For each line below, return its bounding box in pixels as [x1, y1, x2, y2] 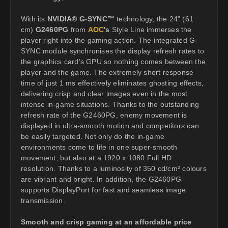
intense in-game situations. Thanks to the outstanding [21, 100, 199, 108]
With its [21, 14, 47, 23]
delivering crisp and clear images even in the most [21, 89, 188, 98]
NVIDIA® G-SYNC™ [47, 14, 115, 23]
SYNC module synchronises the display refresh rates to [21, 46, 205, 55]
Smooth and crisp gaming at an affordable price [21, 217, 192, 226]
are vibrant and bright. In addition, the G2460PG [21, 175, 182, 183]
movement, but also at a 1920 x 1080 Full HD [21, 153, 172, 162]
